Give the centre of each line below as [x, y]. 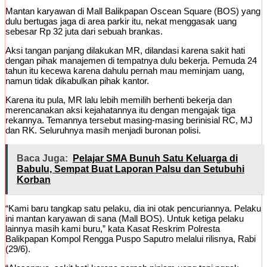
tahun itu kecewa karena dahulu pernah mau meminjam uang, [125, 71]
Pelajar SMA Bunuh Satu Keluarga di [155, 159]
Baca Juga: [42, 159]
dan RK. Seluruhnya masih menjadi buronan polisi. [103, 131]
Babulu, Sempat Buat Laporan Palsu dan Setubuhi [131, 169]
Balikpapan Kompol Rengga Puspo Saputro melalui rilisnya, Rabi [131, 239]
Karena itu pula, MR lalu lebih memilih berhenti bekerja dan [119, 100]
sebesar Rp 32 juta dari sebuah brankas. [84, 32]
